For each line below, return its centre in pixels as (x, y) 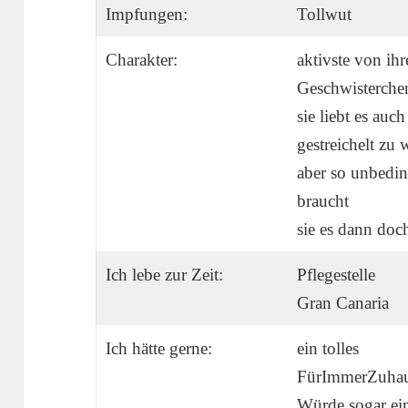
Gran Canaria (342, 303)
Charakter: (141, 60)
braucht (322, 201)
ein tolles (327, 349)
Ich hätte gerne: (158, 349)
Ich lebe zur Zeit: (164, 275)
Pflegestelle (336, 275)
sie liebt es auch (351, 117)
